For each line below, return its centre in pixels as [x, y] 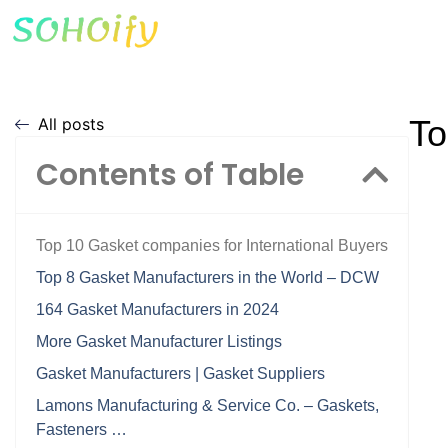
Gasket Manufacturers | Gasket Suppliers [180, 373]
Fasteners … [81, 429]
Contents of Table [170, 175]
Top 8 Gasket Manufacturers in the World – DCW [207, 277]
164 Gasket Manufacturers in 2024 [157, 309]
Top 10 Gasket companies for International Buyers [212, 245]
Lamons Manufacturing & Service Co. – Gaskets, [207, 405]
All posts [70, 124]
